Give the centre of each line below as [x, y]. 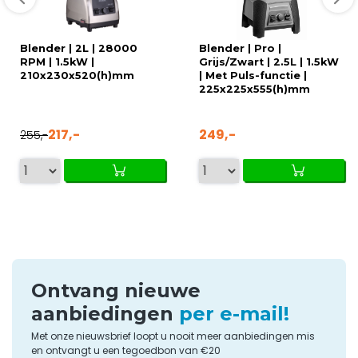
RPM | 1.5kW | [57, 62]
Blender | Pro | [240, 48]
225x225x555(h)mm [255, 89]
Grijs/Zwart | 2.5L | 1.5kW [269, 62]
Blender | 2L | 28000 [79, 48]
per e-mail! [234, 313]
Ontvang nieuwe [116, 290]
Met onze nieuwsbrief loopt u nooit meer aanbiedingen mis [173, 336]
